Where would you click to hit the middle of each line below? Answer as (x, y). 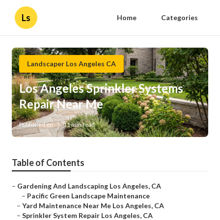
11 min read (79, 125)
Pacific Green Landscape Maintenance (88, 196)
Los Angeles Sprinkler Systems (101, 88)
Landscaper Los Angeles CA (71, 64)
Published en (36, 125)
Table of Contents (48, 163)
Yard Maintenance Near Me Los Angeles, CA (93, 206)
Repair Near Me (61, 104)
